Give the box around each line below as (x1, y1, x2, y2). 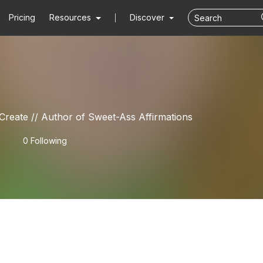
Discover (129, 12, 167, 22)
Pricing (9, 12, 36, 22)
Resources (49, 12, 92, 22)
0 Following (23, 136, 67, 146)
